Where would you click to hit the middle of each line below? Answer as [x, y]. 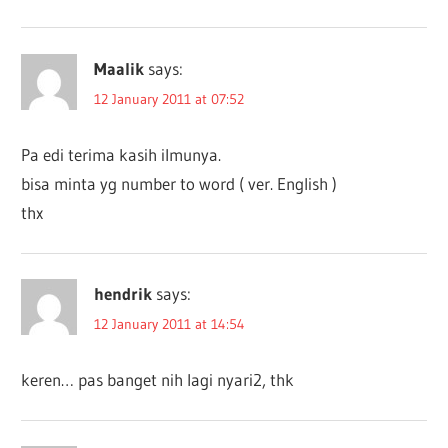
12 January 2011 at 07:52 [169, 99]
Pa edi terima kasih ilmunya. [121, 155]
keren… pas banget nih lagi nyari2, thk [158, 380]
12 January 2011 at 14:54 [170, 324]
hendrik [123, 294]
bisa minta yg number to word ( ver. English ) [179, 184]
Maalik [119, 68]
